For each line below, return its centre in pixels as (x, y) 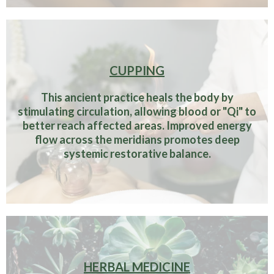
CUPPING (137, 71)
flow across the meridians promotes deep (137, 140)
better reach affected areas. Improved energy (137, 126)
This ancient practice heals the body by (137, 98)
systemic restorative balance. (137, 154)
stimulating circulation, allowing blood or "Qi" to (137, 112)
